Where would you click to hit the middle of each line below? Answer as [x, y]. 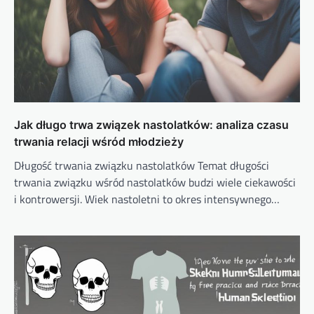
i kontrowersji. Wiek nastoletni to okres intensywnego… [147, 199]
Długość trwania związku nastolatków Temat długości [142, 165]
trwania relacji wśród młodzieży [99, 141]
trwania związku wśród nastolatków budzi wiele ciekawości [155, 182]
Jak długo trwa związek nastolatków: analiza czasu [151, 124]
